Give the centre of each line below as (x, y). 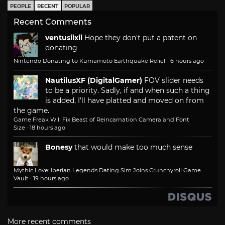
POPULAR (77, 7)
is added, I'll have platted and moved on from (125, 101)
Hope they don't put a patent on (141, 38)
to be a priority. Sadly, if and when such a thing (128, 91)
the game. (31, 111)
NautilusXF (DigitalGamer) (94, 81)
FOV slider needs (174, 81)
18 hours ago (47, 128)
